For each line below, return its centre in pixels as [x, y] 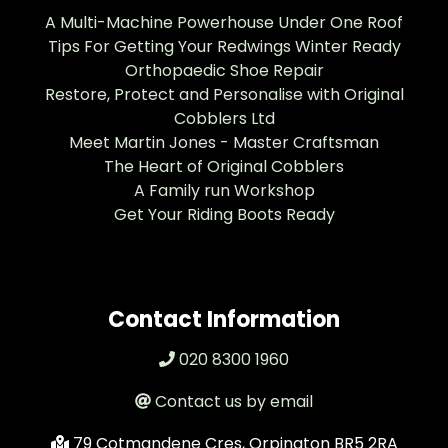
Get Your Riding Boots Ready [224, 215]
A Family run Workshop [224, 191]
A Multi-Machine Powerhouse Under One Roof [224, 23]
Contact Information [224, 320]
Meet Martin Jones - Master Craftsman [224, 143]
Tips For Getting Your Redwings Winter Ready [224, 47]
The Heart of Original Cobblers [224, 167]
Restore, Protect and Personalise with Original [224, 95]
